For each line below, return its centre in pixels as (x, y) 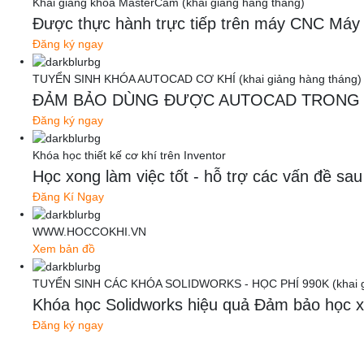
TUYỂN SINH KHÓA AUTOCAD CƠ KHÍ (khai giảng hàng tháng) (197, 79)
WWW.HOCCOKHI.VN (89, 231)
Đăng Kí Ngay (68, 196)
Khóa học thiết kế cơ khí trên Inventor (129, 155)
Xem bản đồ (64, 248)
